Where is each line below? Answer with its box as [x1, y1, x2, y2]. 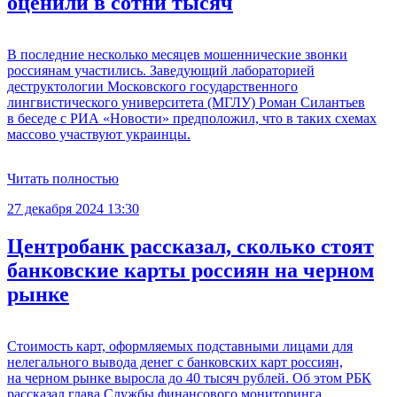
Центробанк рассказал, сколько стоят [7, 234, 374, 258]
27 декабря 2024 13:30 [7, 200, 139, 216]
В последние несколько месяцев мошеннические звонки [7, 46, 347, 62]
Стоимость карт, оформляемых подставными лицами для [7, 338, 353, 354]
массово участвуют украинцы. [7, 126, 191, 142]
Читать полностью [7, 170, 119, 186]
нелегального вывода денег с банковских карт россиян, [7, 354, 343, 370]
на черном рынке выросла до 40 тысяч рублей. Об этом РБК [7, 370, 371, 385]
